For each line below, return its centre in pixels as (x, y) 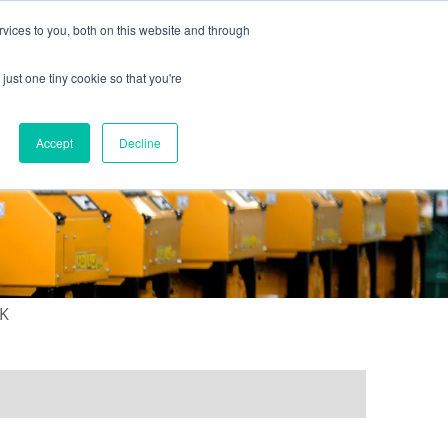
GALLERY (200, 117)
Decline (140, 142)
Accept (54, 142)
